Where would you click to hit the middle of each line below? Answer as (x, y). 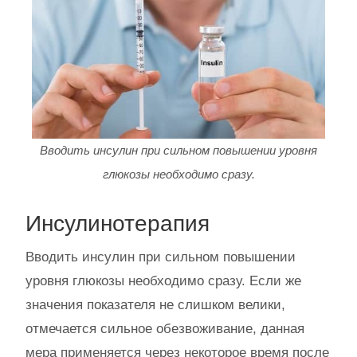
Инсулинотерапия (118, 223)
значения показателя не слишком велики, (155, 304)
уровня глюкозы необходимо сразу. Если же (163, 280)
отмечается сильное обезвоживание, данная (165, 328)
